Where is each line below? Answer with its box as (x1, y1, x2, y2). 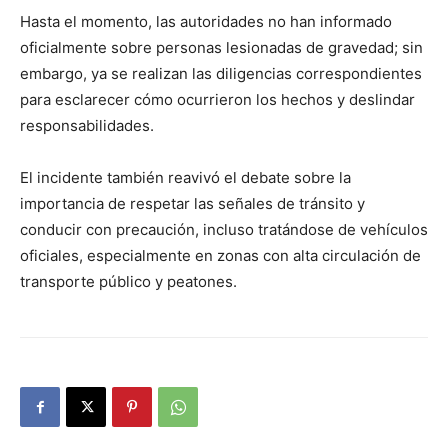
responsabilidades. (20, 116, 154, 136)
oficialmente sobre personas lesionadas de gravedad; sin (20, 38, 423, 58)
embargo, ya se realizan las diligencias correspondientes (20, 64, 422, 84)
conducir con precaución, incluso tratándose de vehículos (20, 220, 428, 240)
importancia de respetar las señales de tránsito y (20, 194, 365, 214)
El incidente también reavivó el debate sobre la (20, 168, 351, 188)
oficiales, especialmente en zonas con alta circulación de (20, 246, 421, 266)
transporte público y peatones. (20, 272, 237, 292)
